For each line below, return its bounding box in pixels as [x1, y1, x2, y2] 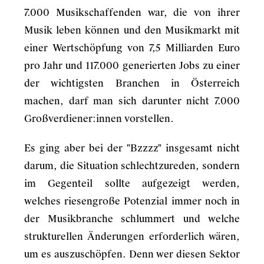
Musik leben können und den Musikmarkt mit [24, 24, 240, 37]
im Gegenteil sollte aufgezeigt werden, [24, 177, 240, 190]
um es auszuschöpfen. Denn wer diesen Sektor [24, 248, 240, 260]
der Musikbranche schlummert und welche [24, 213, 240, 225]
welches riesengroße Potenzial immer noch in [24, 195, 240, 207]
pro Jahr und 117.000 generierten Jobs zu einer [24, 60, 240, 72]
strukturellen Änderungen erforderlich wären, [24, 230, 240, 243]
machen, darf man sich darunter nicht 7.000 [24, 95, 240, 107]
